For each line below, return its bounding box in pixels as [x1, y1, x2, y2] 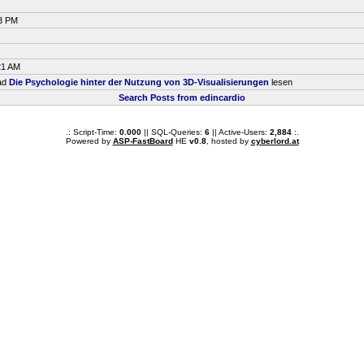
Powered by [65, 136, 113, 145]
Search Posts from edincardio [119, 93, 245, 102]
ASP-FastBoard [112, 136, 173, 145]
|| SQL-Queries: [141, 128, 205, 136]
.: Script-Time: [65, 128, 119, 136]
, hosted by [206, 136, 251, 145]
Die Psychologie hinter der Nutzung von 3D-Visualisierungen [9, 77, 269, 87]
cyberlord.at [250, 136, 299, 145]
